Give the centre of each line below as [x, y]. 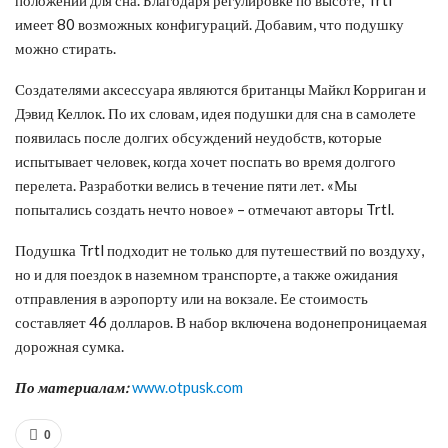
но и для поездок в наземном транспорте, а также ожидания [206, 273]
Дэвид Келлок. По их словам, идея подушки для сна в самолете [215, 112]
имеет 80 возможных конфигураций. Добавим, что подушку [209, 23]
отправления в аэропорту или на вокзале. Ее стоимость [191, 297]
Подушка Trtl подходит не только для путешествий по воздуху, [219, 249]
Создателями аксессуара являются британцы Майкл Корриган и [220, 88]
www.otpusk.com [187, 386]
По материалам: [72, 386]
